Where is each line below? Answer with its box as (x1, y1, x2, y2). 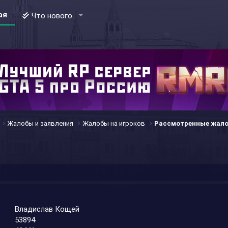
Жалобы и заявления (7, 120, 74, 127)
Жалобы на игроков (82, 120, 146, 127)
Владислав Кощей (15, 205, 80, 214)
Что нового (32, 11, 73, 20)
